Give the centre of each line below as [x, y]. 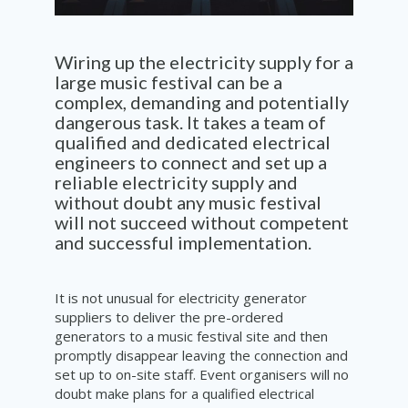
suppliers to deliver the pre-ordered [169, 317]
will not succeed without [157, 223]
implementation [243, 243]
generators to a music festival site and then [191, 337]
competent [304, 223]
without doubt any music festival [188, 203]
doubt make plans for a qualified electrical [184, 394]
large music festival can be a [168, 82]
